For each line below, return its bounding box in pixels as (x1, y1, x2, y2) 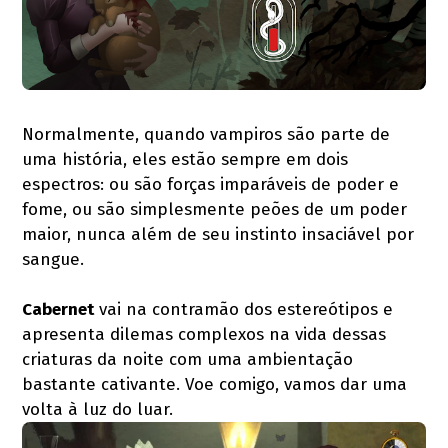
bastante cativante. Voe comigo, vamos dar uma (22, 373, 408, 395)
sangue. (22, 248, 85, 270)
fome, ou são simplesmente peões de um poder (22, 198, 408, 220)
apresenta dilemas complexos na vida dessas (22, 323, 387, 345)
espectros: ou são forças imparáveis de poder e (22, 173, 400, 195)
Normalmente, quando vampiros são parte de (22, 123, 391, 145)
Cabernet (22, 298, 95, 320)
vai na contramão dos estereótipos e (94, 298, 394, 320)
